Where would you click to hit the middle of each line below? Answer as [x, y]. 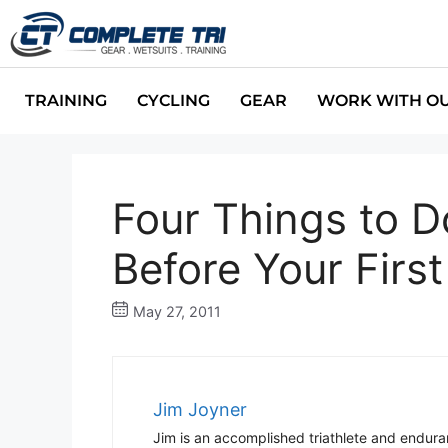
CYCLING [173, 100]
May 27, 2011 [177, 312]
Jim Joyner [200, 410]
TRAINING [66, 100]
